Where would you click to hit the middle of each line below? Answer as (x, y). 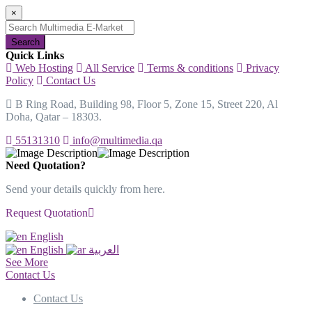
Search (25, 42)
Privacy (261, 68)
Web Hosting (43, 68)
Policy (19, 80)
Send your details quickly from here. (85, 189)
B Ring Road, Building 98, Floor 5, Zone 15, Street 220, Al (145, 104)
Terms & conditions (189, 68)
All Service (109, 68)
